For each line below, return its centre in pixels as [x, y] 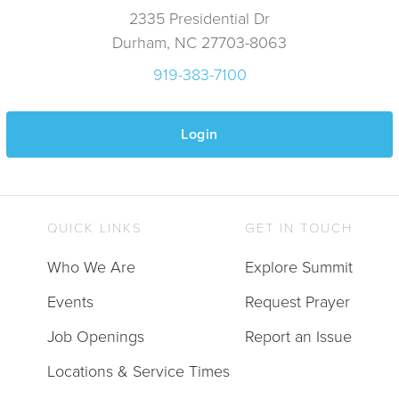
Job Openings [95, 336]
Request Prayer [297, 301]
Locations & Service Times [138, 371]
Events [70, 301]
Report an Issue [298, 336]
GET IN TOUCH [298, 227]
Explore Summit [298, 267]
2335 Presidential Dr [199, 18]
